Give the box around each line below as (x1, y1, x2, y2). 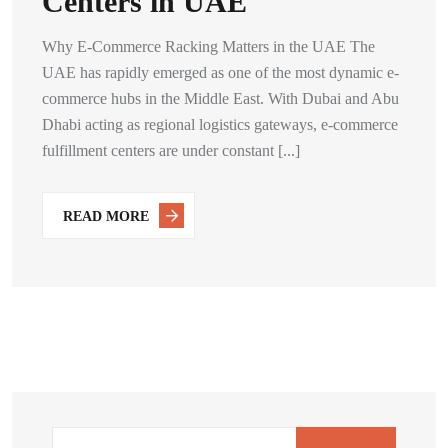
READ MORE (63, 208, 149, 224)
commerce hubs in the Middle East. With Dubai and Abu (42, 90, 399, 107)
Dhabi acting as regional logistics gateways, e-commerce (42, 116, 398, 133)
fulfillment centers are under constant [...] (42, 142, 300, 159)
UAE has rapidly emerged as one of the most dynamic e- (42, 64, 399, 81)
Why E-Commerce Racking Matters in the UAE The (42, 38, 375, 55)
